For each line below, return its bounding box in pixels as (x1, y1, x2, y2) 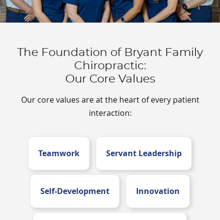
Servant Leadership (106, 148, 182, 159)
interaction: (88, 108, 132, 119)
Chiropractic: (74, 60, 146, 72)
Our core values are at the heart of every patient (21, 94, 199, 106)
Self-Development (40, 186, 110, 197)
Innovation (136, 186, 180, 197)
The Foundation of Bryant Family (17, 47, 203, 59)
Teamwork (38, 148, 80, 159)
